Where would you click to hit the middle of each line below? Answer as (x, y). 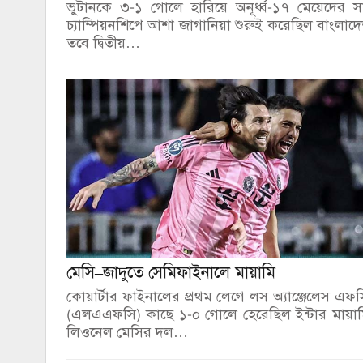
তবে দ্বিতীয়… (103, 43)
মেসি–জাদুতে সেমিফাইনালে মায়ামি (171, 272)
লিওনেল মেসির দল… (127, 332)
